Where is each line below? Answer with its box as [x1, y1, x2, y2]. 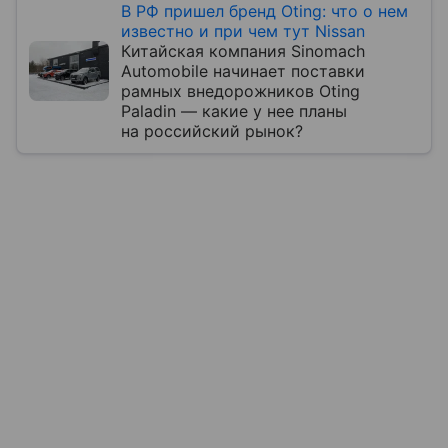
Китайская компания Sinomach [121, 40, 365, 61]
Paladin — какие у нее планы [121, 100, 347, 121]
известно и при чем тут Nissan [121, 20, 365, 41]
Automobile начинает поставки [121, 60, 365, 81]
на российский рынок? [121, 120, 303, 141]
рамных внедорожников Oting [121, 80, 360, 101]
